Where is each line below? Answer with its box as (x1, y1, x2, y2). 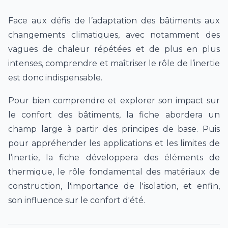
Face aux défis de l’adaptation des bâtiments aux (8, 15, 220, 25)
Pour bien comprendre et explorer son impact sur (8, 96, 220, 106)
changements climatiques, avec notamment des (8, 30, 220, 40)
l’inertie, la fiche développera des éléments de (8, 153, 220, 163)
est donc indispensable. (8, 72, 102, 82)
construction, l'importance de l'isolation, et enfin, (8, 181, 220, 191)
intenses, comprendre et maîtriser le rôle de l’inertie (8, 58, 220, 68)
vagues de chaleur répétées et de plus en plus (8, 44, 220, 54)
